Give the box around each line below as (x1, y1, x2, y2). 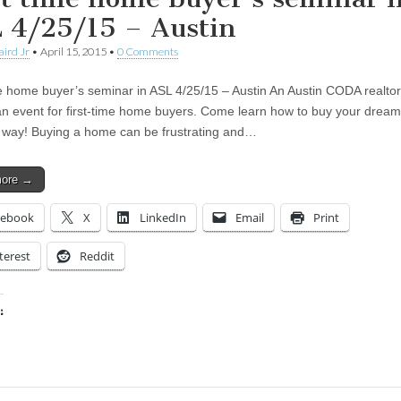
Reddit (80, 247, 115, 264)
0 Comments (117, 44, 178, 58)
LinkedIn (140, 209, 186, 226)
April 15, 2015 (40, 44, 107, 58)
